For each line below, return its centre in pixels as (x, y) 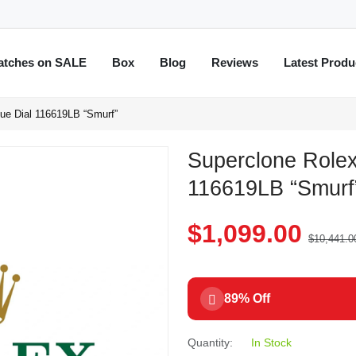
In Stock (271, 342)
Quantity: (210, 342)
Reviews (234, 62)
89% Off (247, 298)
